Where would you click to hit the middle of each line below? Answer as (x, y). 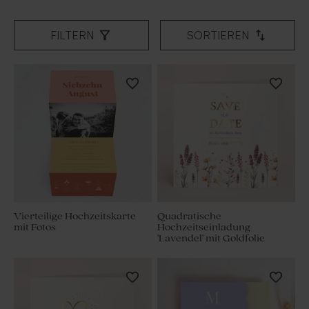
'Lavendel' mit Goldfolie (211, 239)
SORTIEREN (218, 36)
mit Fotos (35, 228)
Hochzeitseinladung (204, 228)
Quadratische (189, 217)
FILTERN (72, 36)
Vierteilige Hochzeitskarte (75, 217)
